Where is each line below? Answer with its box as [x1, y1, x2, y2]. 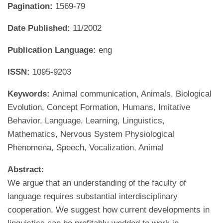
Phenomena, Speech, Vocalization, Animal [7, 143, 164, 152]
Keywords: [7, 89, 52, 99]
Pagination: [7, 1, 55, 11]
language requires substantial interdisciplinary [7, 192, 178, 201]
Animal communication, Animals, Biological [52, 89, 212, 99]
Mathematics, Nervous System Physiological [7, 129, 174, 139]
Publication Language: [7, 45, 99, 55]
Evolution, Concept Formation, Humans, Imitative [7, 103, 190, 112]
